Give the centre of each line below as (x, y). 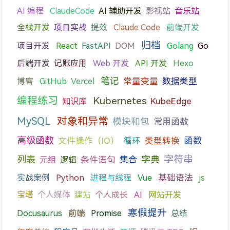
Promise (106, 213)
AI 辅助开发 (120, 11)
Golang (180, 46)
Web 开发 (111, 63)
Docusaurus (40, 213)
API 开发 (151, 63)
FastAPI (96, 46)
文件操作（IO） (89, 141)
